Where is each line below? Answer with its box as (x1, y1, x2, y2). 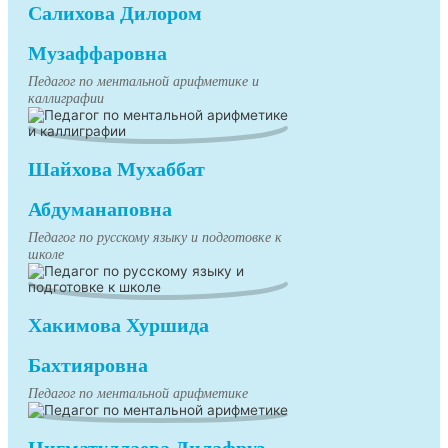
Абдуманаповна (28, 198, 172, 221)
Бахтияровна (28, 354, 148, 377)
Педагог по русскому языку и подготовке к (28, 230, 282, 246)
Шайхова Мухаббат (28, 158, 205, 181)
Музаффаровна (28, 42, 167, 65)
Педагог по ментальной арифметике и (28, 74, 259, 90)
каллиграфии (28, 91, 104, 107)
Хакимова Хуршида (28, 314, 209, 337)
